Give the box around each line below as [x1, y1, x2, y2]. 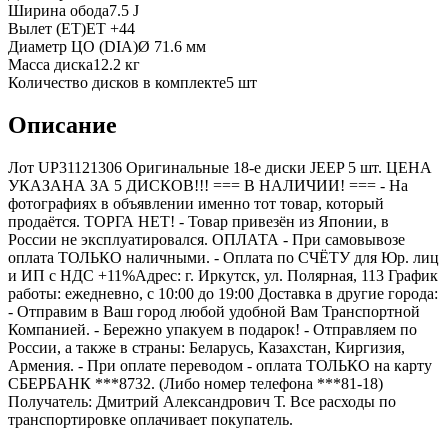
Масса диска [8, 55, 93, 73]
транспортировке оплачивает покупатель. [8, 410, 293, 428]
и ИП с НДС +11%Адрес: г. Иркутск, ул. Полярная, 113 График [8, 266, 438, 284]
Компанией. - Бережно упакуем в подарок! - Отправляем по [8, 320, 417, 338]
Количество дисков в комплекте [8, 73, 226, 91]
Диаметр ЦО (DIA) [8, 37, 138, 55]
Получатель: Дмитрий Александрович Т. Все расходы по [8, 392, 396, 410]
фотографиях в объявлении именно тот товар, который [8, 194, 384, 212]
